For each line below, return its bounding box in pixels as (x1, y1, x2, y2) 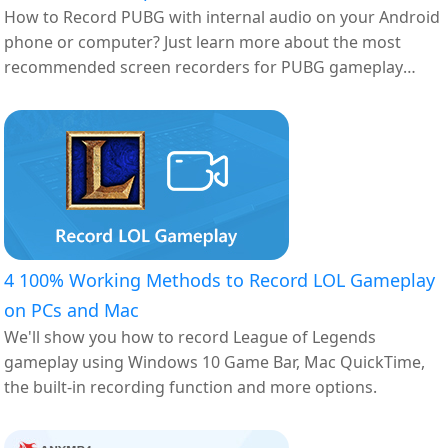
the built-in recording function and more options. (4, 375, 378, 398)
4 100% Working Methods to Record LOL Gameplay (4, 267, 436, 292)
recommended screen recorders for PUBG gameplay (4, 55, 404, 78)
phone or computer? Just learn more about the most (4, 30, 402, 53)
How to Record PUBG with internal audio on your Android (4, 5, 441, 28)
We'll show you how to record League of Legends (4, 325, 377, 348)
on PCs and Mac (4, 297, 140, 322)
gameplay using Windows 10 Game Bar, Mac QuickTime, (4, 350, 426, 373)
